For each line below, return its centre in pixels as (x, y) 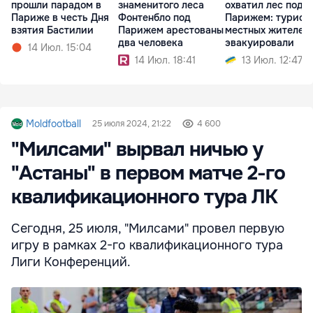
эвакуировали (260, 43)
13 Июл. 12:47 (272, 60)
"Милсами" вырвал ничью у (137, 150)
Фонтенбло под (154, 18)
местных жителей (268, 30)
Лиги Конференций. (71, 262)
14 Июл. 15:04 (60, 48)
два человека (151, 43)
